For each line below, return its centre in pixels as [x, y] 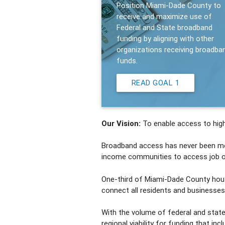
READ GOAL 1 [155, 82]
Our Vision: [121, 124]
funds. [127, 60]
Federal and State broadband [164, 27]
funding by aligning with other [165, 38]
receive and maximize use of [164, 16]
